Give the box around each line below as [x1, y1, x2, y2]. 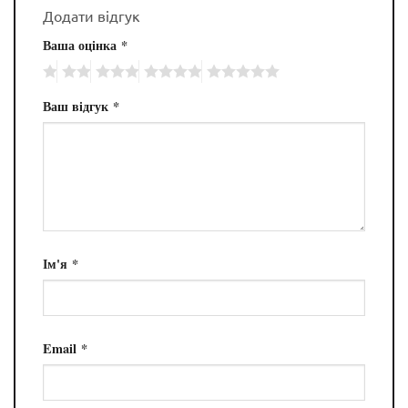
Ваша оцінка [43, 35, 121, 55]
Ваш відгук [43, 97, 113, 117]
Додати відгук [43, 5, 144, 25]
